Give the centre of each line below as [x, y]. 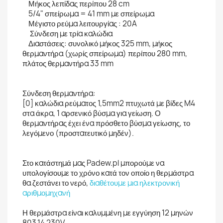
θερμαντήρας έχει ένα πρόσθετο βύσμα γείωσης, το [106, 123]
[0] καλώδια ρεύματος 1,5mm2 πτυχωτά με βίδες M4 [109, 103]
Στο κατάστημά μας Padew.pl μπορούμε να [93, 163]
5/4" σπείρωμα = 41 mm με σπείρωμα [88, 14]
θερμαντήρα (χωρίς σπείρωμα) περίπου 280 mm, [105, 54]
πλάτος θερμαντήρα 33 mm [68, 63]
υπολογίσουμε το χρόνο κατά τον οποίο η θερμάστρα [108, 173]
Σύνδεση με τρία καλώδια [67, 34]
